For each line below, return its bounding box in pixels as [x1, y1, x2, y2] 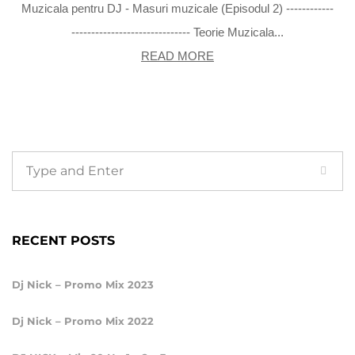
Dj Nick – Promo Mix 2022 [12, 314, 154, 327]
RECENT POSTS [12, 232, 115, 248]
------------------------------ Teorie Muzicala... [71, 25, 284, 39]
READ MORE [141, 48, 214, 63]
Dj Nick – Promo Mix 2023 [12, 277, 154, 291]
